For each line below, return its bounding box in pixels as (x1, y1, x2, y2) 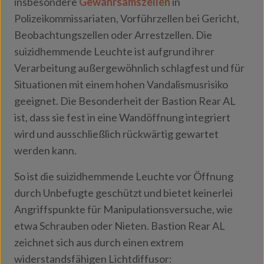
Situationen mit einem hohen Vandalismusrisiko (14, 78, 228, 91)
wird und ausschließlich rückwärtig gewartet (14, 127, 219, 140)
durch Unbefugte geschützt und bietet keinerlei (14, 186, 233, 199)
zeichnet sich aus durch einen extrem (14, 236, 183, 249)
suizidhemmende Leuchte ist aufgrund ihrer (14, 45, 214, 58)
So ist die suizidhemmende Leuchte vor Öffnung (14, 170, 233, 183)
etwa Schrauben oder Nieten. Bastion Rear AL (14, 219, 225, 232)
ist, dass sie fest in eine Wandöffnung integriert (14, 111, 230, 124)
